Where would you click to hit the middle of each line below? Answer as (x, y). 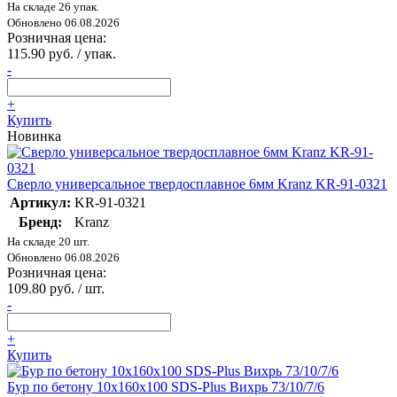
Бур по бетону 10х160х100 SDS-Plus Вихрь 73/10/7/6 (166, 386)
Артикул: (40, 202)
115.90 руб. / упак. (62, 53)
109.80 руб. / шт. (56, 288)
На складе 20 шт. (48, 241)
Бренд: (40, 222)
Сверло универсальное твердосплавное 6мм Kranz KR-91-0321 (197, 183)
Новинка (34, 136)
